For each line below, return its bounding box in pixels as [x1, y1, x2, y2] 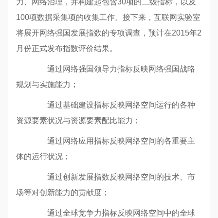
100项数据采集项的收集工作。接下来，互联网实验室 [16, 13, 200, 22]
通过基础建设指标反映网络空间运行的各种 [32, 101, 195, 109]
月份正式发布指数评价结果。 [16, 44, 117, 53]
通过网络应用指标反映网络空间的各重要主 [32, 137, 195, 145]
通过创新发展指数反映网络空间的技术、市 [32, 173, 195, 182]
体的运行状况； [16, 152, 71, 161]
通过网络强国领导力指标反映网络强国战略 [32, 65, 195, 73]
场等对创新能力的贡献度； [16, 188, 109, 197]
